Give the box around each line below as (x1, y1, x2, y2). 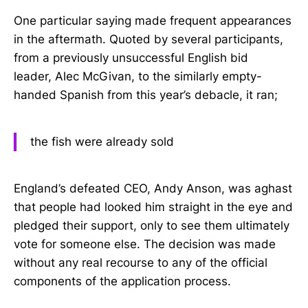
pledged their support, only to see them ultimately (14, 218, 289, 232)
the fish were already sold (30, 135, 174, 149)
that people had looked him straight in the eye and (14, 199, 293, 214)
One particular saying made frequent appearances (14, 14, 291, 28)
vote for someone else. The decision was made (14, 236, 276, 251)
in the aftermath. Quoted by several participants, (14, 32, 283, 47)
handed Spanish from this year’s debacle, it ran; (14, 88, 278, 102)
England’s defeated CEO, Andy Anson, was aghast (14, 181, 292, 195)
